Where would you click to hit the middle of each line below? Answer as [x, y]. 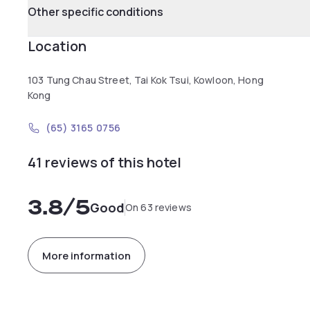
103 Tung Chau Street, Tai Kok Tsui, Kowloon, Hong [146, 80]
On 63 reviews [158, 207]
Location [57, 46]
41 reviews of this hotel [104, 162]
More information [86, 255]
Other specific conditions [95, 12]
